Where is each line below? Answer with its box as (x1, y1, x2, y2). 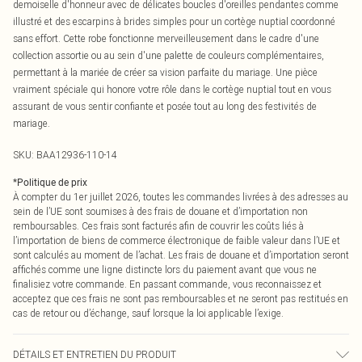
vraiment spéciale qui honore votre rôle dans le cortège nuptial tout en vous (13, 83, 331, 95)
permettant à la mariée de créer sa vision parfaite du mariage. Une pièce (13, 66, 318, 78)
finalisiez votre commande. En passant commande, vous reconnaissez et (13, 278, 322, 290)
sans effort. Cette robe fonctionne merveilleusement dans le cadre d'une (13, 32, 319, 44)
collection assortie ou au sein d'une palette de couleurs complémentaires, (13, 49, 324, 61)
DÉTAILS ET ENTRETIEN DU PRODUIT (13, 348, 176, 360)
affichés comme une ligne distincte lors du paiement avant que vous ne (13, 263, 317, 276)
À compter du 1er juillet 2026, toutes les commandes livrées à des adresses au (13, 191, 348, 203)
